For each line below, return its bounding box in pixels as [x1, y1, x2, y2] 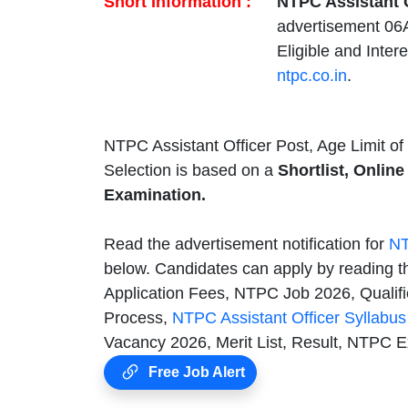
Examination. [104, 185, 206, 204]
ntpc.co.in [277, 66, 347, 85]
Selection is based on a [104, 160, 278, 179]
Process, [104, 308, 172, 327]
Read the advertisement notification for [104, 234, 389, 253]
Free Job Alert [145, 363, 245, 380]
